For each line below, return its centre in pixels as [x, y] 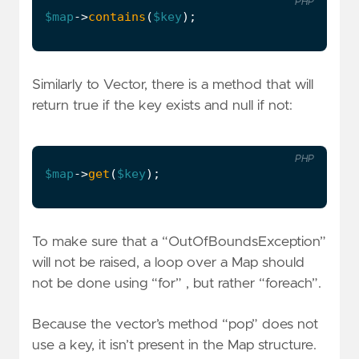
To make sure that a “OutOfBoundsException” [179, 242]
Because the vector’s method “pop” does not [175, 325]
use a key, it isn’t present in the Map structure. [174, 346]
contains [117, 17]
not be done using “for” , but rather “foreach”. [177, 283]
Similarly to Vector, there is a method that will [173, 85]
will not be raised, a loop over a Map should [168, 262]
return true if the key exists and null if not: [162, 106]
